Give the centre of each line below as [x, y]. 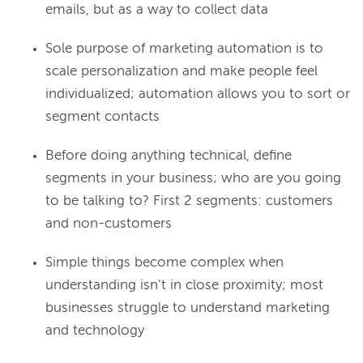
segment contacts [102, 117]
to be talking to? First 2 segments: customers [189, 202]
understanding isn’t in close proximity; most [184, 286]
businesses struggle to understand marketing [188, 309]
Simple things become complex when [164, 263]
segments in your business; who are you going [193, 179]
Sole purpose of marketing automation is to [184, 49]
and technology [95, 331]
